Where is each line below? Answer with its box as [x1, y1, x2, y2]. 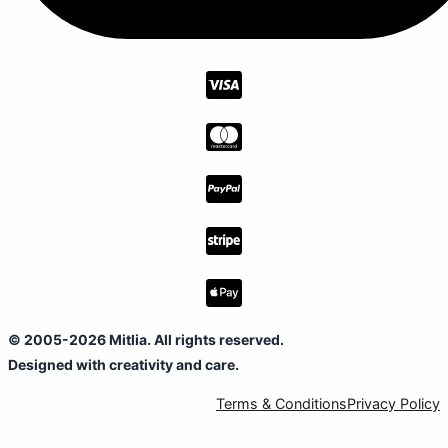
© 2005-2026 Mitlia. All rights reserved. [8, 331, 284, 349]
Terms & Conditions [216, 395, 347, 413]
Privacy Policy [347, 395, 440, 413]
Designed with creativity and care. [8, 356, 239, 374]
